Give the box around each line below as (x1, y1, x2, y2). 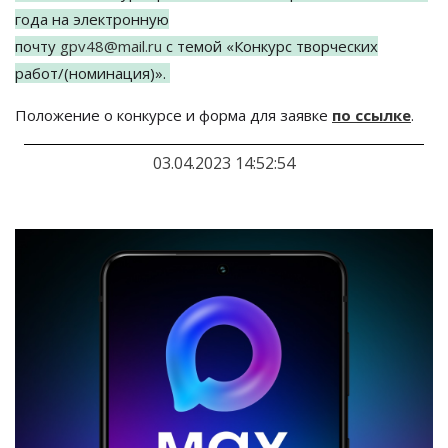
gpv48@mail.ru (60, 36, 162, 56)
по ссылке (332, 105, 411, 125)
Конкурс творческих (234, 36, 378, 56)
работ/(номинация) (15, 63, 155, 83)
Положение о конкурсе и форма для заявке (15, 105, 332, 125)
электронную (73, 9, 169, 29)
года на (15, 9, 69, 29)
